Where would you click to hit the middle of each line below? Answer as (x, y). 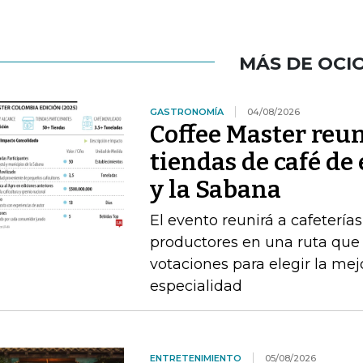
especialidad (196, 286)
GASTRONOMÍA (186, 112)
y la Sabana (215, 190)
